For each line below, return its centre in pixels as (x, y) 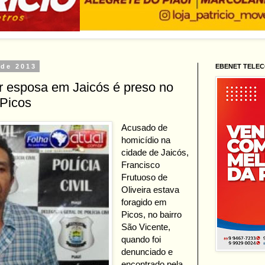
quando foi (141, 240)
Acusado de (145, 128)
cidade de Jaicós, (155, 153)
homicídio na (146, 140)
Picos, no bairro (152, 215)
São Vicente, (146, 227)
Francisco (141, 165)
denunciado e (147, 252)
